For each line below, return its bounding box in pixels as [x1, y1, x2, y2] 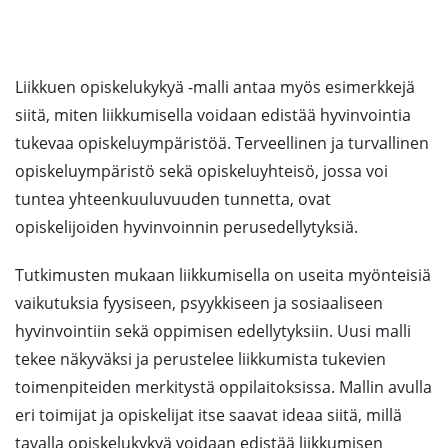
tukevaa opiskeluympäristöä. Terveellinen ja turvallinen [15, 132, 429, 154]
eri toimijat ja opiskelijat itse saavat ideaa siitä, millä [15, 404, 402, 426]
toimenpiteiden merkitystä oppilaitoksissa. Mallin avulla [15, 376, 432, 398]
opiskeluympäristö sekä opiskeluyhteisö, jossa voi [15, 160, 388, 182]
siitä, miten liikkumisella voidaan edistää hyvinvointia [15, 104, 411, 126]
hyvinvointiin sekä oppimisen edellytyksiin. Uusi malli [15, 320, 411, 342]
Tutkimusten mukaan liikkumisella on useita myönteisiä [15, 264, 431, 286]
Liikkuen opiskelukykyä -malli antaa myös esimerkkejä [15, 76, 415, 98]
